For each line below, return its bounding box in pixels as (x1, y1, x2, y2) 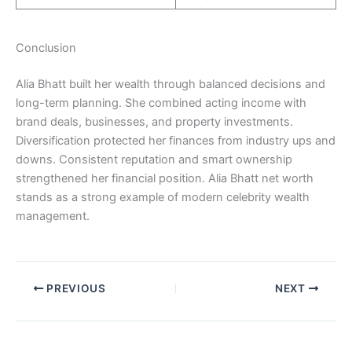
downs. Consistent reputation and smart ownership (16, 152, 292, 167)
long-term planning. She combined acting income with (16, 95, 306, 110)
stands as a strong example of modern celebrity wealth (16, 189, 310, 204)
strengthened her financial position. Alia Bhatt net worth (16, 170, 313, 185)
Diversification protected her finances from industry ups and (16, 133, 335, 148)
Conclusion (16, 40, 76, 55)
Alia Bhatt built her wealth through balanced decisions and (16, 76, 325, 91)
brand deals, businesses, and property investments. (16, 114, 293, 129)
